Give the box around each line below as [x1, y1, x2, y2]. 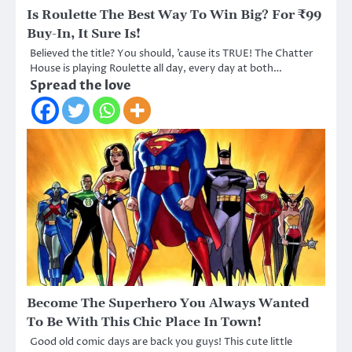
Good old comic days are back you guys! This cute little [30, 334, 292, 349]
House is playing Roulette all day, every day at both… [30, 60, 282, 75]
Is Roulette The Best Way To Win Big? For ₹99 [27, 6, 321, 23]
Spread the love [30, 76, 131, 94]
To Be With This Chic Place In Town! [27, 313, 262, 330]
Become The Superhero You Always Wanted [27, 295, 310, 311]
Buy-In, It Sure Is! [27, 25, 141, 42]
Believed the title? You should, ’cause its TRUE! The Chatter [30, 46, 313, 60]
